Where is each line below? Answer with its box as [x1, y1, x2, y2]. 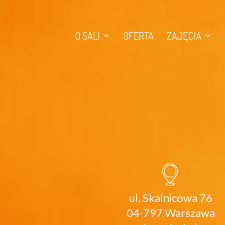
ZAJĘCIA [166, 29, 201, 43]
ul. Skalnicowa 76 [129, 190, 212, 204]
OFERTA [123, 29, 154, 43]
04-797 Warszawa [126, 205, 215, 219]
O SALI [74, 29, 100, 43]
